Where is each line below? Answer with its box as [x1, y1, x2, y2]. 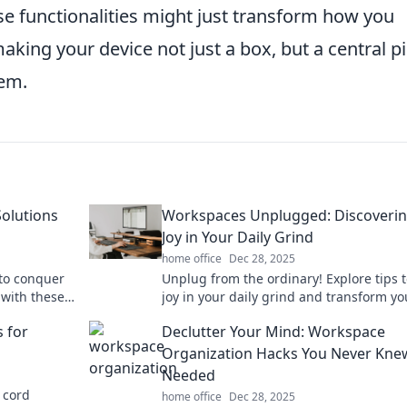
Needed [162, 364, 215, 385]
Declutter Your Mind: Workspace [162, 321, 385, 342]
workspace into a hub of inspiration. [162, 305, 382, 323]
